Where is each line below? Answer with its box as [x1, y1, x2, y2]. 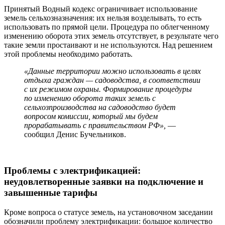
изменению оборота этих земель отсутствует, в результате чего [4, 31, 218, 40]
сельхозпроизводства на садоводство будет [24, 102, 176, 111]
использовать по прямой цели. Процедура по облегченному [4, 22, 209, 31]
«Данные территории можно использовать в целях [24, 66, 201, 75]
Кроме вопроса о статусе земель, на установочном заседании [4, 208, 213, 216]
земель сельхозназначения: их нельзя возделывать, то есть [4, 13, 201, 22]
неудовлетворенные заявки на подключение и [4, 176, 203, 187]
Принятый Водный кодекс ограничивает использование [4, 4, 197, 13]
